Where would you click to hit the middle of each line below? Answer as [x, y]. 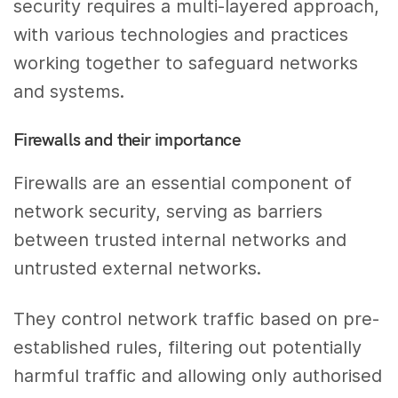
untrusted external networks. [138, 268]
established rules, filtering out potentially [188, 347]
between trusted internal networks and [180, 239]
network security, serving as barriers [168, 211]
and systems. [69, 92]
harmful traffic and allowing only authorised [198, 375]
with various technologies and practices [181, 35]
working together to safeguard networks [186, 64]
